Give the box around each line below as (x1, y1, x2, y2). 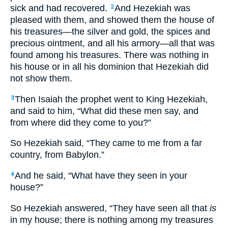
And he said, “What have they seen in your (15, 170, 187, 181)
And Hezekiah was (115, 3, 190, 14)
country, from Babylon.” (10, 150, 104, 160)
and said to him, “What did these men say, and (10, 105, 198, 116)
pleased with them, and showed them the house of (10, 15, 214, 25)
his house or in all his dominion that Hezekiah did (10, 62, 209, 72)
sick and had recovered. (10, 3, 110, 14)
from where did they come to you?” (10, 117, 151, 128)
